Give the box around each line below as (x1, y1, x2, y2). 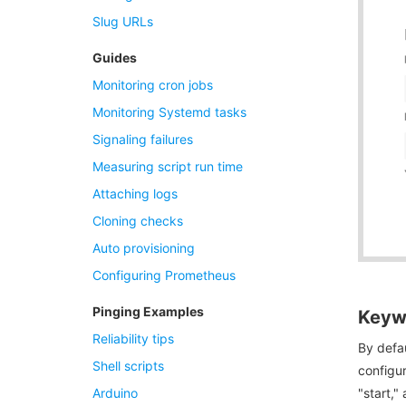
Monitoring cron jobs (92, 77, 213, 92)
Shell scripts (92, 358, 164, 373)
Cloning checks (92, 213, 183, 228)
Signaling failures (92, 131, 193, 147)
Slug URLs (92, 14, 153, 29)
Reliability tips (92, 331, 174, 346)
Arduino (92, 385, 138, 401)
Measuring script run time (92, 159, 243, 174)
